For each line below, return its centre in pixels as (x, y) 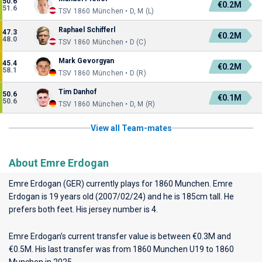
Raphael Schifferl (87, 30)
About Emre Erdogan (59, 163)
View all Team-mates (131, 128)
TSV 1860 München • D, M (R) (107, 104)
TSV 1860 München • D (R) (102, 73)
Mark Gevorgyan (86, 61)
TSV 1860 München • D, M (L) (106, 11)
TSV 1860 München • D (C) (102, 42)
